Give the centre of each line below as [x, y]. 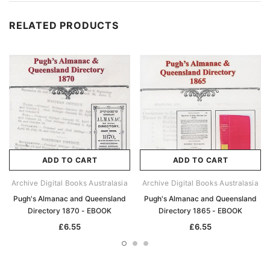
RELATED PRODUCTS [64, 26]
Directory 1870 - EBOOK [70, 211]
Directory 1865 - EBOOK [200, 211]
